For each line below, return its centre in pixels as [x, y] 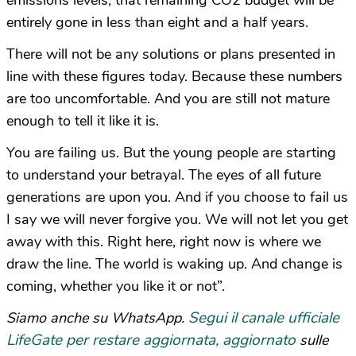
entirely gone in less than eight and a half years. [157, 23]
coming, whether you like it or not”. [116, 286]
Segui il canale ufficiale [264, 318]
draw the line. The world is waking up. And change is [174, 264]
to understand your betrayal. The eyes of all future [164, 175]
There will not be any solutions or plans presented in [171, 54]
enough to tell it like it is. [83, 121]
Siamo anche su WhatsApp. [97, 318]
